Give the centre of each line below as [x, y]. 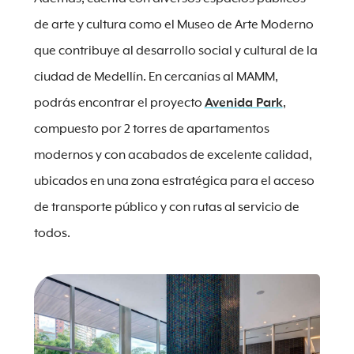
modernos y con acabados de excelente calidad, [173, 155]
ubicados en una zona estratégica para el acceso [174, 181]
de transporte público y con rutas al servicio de [166, 207]
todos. [53, 233]
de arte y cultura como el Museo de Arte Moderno [173, 25]
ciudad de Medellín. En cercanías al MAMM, [156, 77]
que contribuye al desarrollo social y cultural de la [175, 51]
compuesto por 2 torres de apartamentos [151, 129]
